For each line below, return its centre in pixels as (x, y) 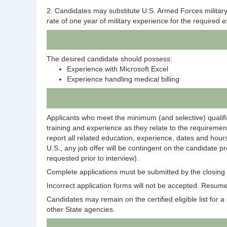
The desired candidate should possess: (109, 59)
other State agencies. (81, 209)
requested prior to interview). (94, 158)
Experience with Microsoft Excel (119, 69)
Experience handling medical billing (123, 79)
